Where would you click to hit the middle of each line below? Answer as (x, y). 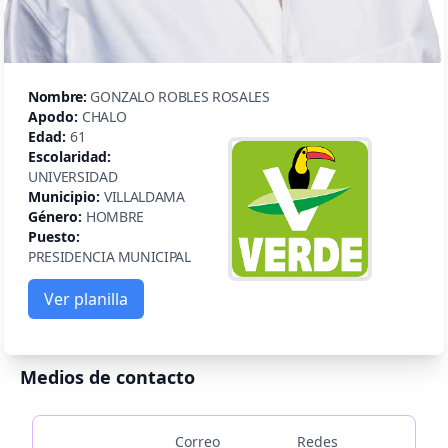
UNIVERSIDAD (73, 176)
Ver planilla (86, 298)
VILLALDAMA (144, 196)
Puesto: (54, 236)
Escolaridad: (69, 156)
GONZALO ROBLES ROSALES (180, 96)
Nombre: (57, 96)
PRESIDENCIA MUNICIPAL (109, 256)
